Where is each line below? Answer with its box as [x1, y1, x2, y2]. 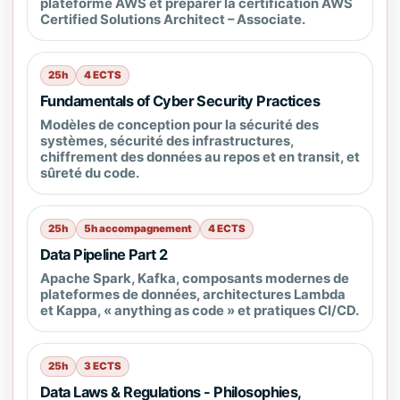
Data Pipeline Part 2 [40, 246, 168, 263]
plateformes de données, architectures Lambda [40, 287, 346, 303]
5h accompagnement [84, 222, 192, 235]
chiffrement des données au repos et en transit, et [40, 149, 360, 165]
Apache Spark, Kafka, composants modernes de [40, 271, 349, 287]
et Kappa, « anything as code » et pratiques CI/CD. [40, 303, 359, 319]
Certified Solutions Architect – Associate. [40, 12, 305, 28]
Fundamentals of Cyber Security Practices [40, 92, 321, 110]
